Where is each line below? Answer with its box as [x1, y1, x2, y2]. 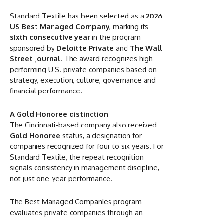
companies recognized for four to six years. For [10, 141, 163, 151]
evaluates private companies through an [10, 207, 143, 217]
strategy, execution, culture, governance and [10, 75, 156, 85]
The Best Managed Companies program [10, 197, 142, 206]
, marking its [109, 21, 148, 31]
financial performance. [10, 86, 82, 95]
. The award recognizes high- [60, 54, 156, 63]
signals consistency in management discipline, [10, 163, 159, 172]
